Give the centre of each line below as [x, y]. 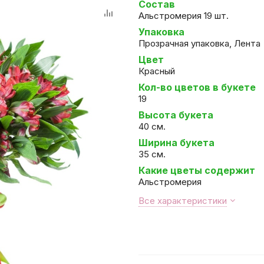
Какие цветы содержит [197, 170]
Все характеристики [183, 201]
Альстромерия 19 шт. [184, 16]
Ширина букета [176, 143]
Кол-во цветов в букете [197, 87]
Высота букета [176, 115]
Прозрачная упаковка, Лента [199, 43]
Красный [157, 71]
